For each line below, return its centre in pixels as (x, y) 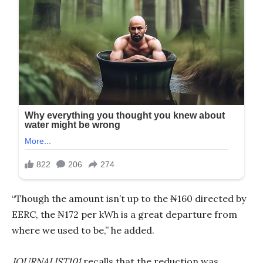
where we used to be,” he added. (83, 230)
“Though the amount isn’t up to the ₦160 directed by (129, 199)
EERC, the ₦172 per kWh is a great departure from (124, 215)
